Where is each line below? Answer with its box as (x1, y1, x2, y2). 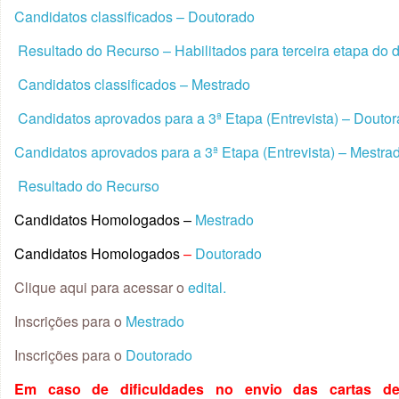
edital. (184, 277, 226, 297)
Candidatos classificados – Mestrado (18, 74, 250, 94)
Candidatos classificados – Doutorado (14, 6, 255, 27)
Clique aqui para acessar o (14, 277, 184, 297)
